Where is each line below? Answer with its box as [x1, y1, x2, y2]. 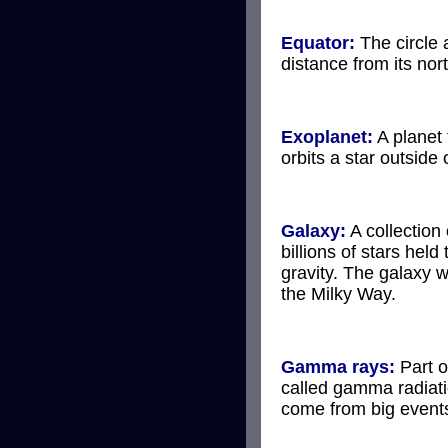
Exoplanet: [281, 126, 373, 147]
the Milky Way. [281, 283, 396, 304]
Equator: [281, 32, 355, 53]
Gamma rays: [281, 356, 395, 377]
